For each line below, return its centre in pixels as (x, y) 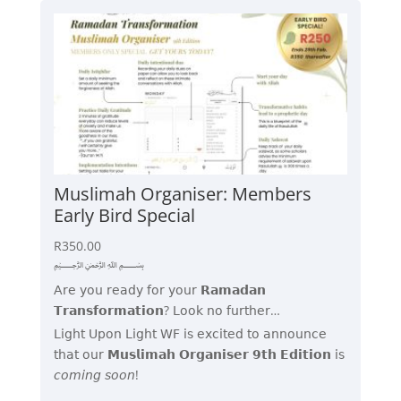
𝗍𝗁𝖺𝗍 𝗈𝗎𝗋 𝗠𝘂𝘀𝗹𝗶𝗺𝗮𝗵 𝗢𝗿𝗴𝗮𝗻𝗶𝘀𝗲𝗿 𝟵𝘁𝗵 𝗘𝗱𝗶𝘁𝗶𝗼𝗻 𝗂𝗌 (199, 354)
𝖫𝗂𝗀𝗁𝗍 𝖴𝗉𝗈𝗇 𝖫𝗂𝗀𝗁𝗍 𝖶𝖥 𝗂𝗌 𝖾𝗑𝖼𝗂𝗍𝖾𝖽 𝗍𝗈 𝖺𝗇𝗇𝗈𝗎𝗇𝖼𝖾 (190, 334)
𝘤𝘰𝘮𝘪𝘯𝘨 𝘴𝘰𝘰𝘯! (96, 375)
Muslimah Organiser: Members (182, 194)
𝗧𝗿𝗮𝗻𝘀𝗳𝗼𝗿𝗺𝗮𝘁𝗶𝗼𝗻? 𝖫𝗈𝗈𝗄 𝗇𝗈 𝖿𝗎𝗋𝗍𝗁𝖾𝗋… (166, 311)
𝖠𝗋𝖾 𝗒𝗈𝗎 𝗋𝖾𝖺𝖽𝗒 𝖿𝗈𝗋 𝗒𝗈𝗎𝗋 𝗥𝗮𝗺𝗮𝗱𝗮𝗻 (159, 290)
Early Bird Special (124, 216)
